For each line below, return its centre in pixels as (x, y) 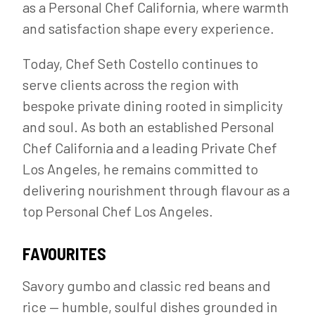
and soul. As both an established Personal (148, 127)
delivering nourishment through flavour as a (156, 190)
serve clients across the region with (131, 84)
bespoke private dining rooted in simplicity (153, 105)
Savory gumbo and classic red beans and (147, 285)
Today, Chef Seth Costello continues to (140, 63)
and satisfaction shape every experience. (148, 28)
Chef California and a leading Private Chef (150, 148)
